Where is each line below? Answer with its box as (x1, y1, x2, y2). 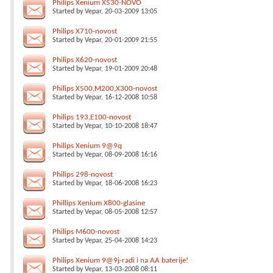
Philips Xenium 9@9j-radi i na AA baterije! (52, 257, 188, 264)
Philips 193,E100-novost (52, 113, 131, 121)
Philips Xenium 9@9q (52, 142, 122, 150)
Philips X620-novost (52, 56, 117, 64)
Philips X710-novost (52, 27, 117, 35)
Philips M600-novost (52, 228, 119, 236)
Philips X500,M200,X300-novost (52, 85, 157, 93)
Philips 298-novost (52, 171, 113, 179)
